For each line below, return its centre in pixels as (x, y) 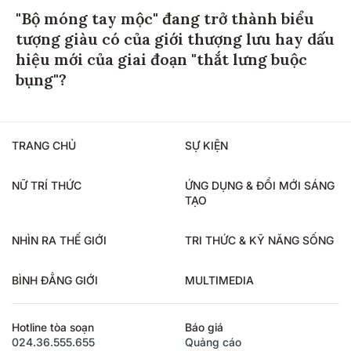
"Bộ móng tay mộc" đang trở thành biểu (165, 16)
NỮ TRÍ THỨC (47, 183)
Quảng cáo (213, 340)
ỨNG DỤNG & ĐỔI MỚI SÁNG (260, 183)
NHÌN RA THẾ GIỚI (59, 238)
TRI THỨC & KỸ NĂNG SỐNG (259, 238)
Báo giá (204, 325)
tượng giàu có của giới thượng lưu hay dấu (175, 37)
